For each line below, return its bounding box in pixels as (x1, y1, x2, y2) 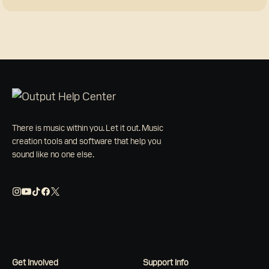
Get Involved (12, 257, 58, 268)
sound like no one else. (12, 149, 94, 160)
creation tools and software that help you (12, 136, 161, 147)
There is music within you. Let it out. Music (12, 122, 163, 133)
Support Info (143, 257, 189, 268)
